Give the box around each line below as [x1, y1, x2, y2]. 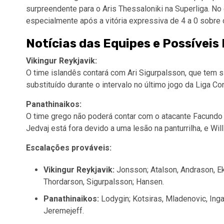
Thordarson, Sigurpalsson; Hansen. [43, 177, 164, 186]
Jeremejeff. [43, 206, 84, 215]
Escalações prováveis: [26, 143, 111, 152]
